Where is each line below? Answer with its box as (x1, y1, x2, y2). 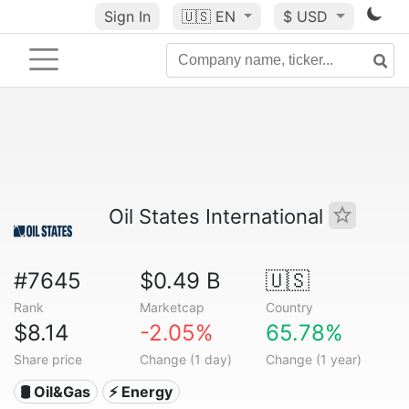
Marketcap (139, 299, 204, 315)
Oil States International (109, 204, 329, 228)
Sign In (103, 7, 151, 26)
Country (265, 299, 313, 315)
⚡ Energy (109, 383, 173, 401)
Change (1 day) (139, 351, 232, 367)
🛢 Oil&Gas (20, 383, 91, 401)
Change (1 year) (265, 351, 362, 367)
